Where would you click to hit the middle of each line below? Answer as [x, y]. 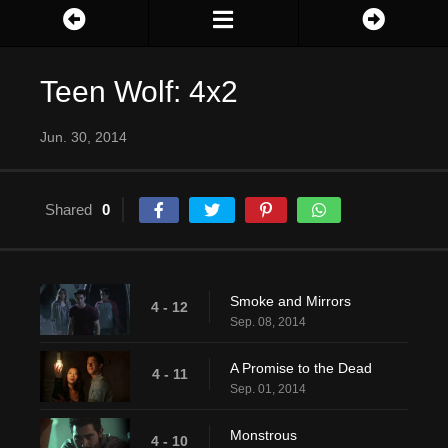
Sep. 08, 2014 [268, 322]
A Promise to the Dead [301, 368]
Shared [68, 210]
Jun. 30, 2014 [83, 137]
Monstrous [263, 435]
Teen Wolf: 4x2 [139, 92]
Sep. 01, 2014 [268, 389]
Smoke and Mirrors [290, 301]
